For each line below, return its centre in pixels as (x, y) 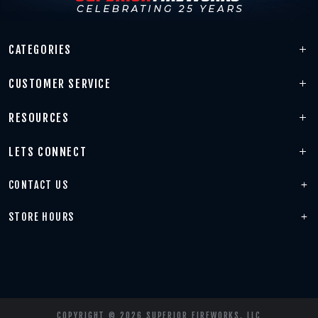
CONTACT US (38, 185)
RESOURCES (39, 117)
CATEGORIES (40, 49)
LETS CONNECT (48, 152)
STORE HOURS (42, 216)
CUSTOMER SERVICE (60, 83)
